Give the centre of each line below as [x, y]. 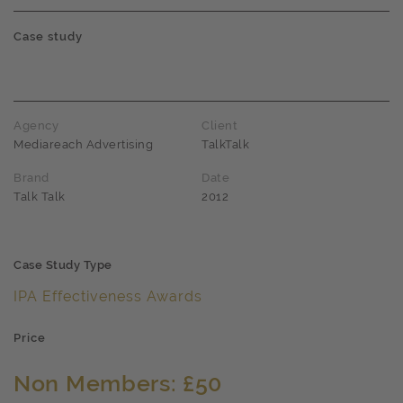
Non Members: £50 [118, 383]
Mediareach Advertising [83, 144]
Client [219, 125]
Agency [36, 125]
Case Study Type [63, 265]
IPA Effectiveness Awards [108, 296]
